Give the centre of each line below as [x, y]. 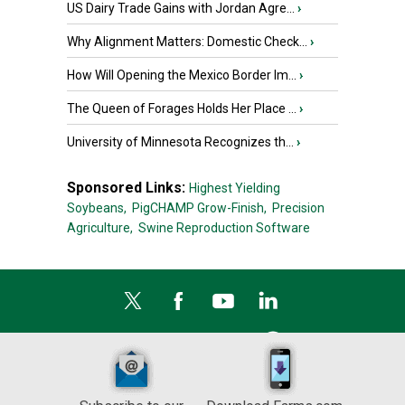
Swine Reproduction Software [224, 228]
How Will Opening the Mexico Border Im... [182, 75]
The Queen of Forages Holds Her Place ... [182, 108]
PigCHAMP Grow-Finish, [199, 208]
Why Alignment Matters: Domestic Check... [187, 42]
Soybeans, [97, 208]
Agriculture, [100, 228]
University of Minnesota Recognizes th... [180, 142]
